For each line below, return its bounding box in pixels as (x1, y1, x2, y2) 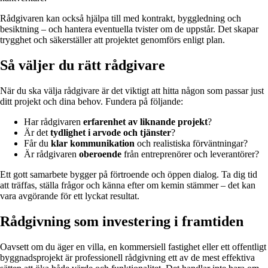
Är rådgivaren (24, 148, 79, 159)
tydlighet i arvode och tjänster (50, 127, 171, 138)
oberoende (79, 148, 121, 159)
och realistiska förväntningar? (135, 138, 248, 148)
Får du (24, 138, 51, 148)
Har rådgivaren (24, 116, 83, 127)
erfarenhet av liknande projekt (83, 116, 208, 127)
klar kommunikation (51, 138, 135, 148)
